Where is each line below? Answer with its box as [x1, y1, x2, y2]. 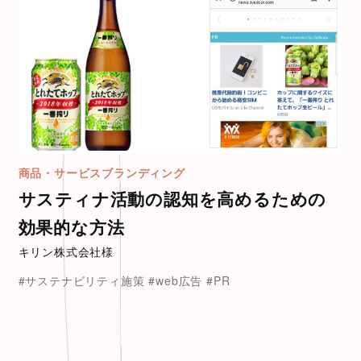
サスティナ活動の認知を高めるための [18, 186, 327, 211]
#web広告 [148, 272, 203, 289]
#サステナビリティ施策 [18, 272, 145, 289]
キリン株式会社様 [18, 243, 114, 260]
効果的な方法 [18, 214, 125, 239]
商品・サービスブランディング [18, 164, 185, 181]
